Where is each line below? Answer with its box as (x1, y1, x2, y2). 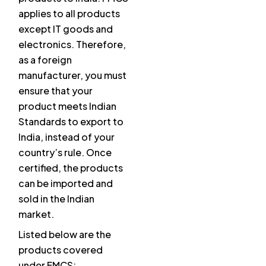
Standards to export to (18, 115, 123, 128)
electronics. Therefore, (18, 38, 126, 51)
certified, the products (18, 161, 123, 175)
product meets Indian (18, 100, 116, 113)
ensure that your (18, 84, 93, 97)
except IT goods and (18, 23, 113, 36)
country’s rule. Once (18, 146, 112, 159)
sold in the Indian (18, 192, 94, 205)
